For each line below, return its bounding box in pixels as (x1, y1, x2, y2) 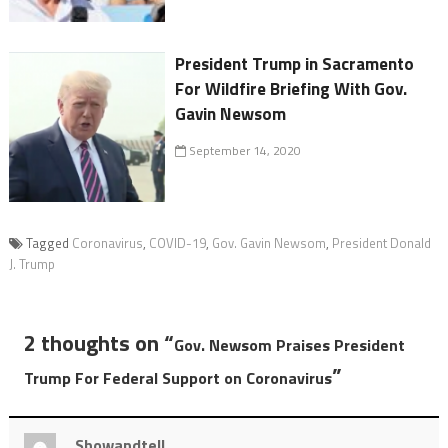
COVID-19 (148, 233, 206, 254)
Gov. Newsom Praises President (173, 333, 405, 358)
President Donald (331, 233, 431, 254)
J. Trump (8, 254, 55, 275)
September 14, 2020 (186, 141, 302, 161)
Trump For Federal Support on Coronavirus (23, 366, 332, 391)
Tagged (25, 233, 72, 254)
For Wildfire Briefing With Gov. (175, 76, 408, 103)
